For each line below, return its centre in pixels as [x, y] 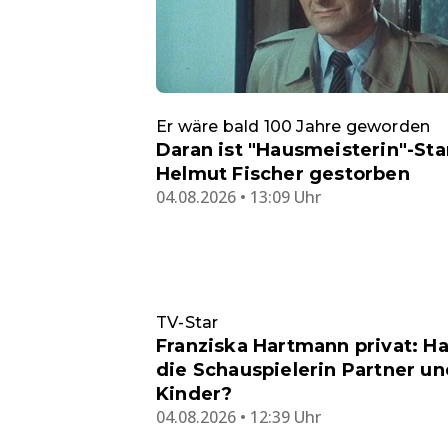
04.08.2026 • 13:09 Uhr [238, 196]
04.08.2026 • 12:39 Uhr [238, 416]
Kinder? [194, 393]
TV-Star [187, 322]
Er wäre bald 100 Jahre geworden [293, 126]
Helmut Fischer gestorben [283, 173]
